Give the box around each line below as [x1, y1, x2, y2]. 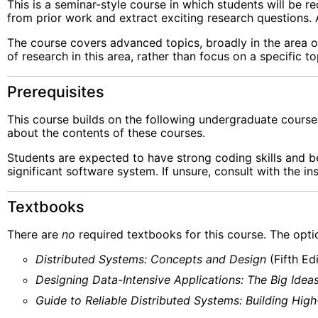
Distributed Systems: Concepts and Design [35, 252, 266, 267]
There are [7, 227, 62, 242]
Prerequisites [7, 82, 104, 102]
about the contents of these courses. [7, 126, 205, 141]
